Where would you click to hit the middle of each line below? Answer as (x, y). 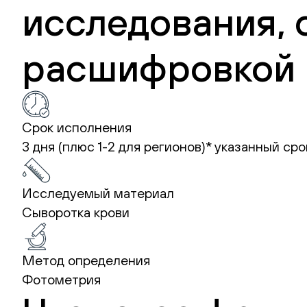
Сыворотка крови (76, 212)
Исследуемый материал (98, 193)
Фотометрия (61, 279)
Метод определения (86, 260)
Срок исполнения (77, 127)
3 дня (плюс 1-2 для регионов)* (118, 146)
